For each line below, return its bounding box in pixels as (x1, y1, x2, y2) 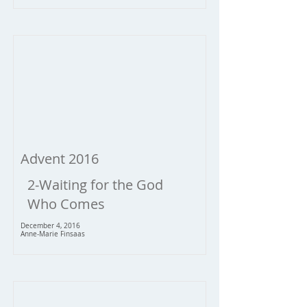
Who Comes (27, 195, 105, 213)
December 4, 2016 (21, 221, 80, 230)
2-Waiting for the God (27, 175, 163, 194)
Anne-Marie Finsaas (21, 230, 85, 238)
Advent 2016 (21, 149, 99, 168)
